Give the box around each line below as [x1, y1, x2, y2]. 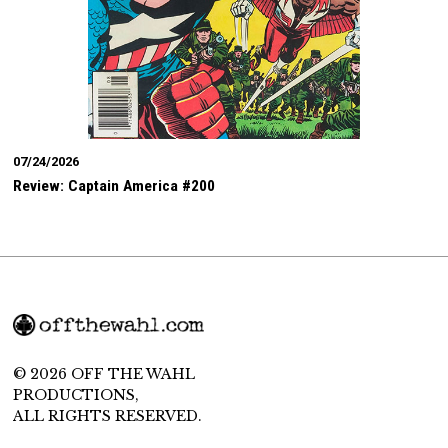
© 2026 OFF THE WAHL [13, 364, 196, 383]
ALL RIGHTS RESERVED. [13, 406, 203, 425]
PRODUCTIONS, [13, 385, 140, 404]
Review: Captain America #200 [13, 177, 216, 196]
